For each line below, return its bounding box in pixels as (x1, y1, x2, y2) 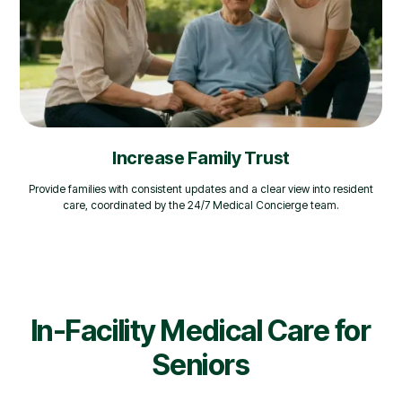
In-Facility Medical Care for (31, 313, 371, 349)
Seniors (152, 347, 250, 383)
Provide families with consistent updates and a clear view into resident (29, 182, 373, 197)
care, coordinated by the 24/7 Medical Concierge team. (63, 198, 339, 213)
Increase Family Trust (111, 147, 291, 170)
